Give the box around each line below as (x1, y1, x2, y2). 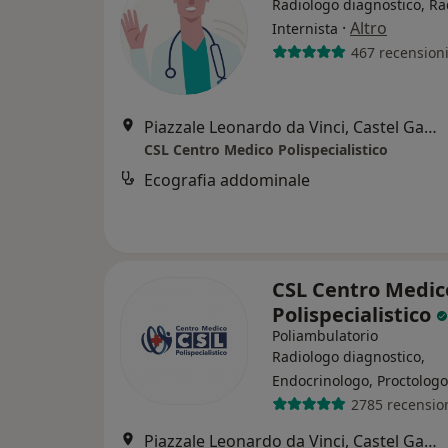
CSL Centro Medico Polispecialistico (144, 140, 388, 159)
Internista (272, 19, 338, 38)
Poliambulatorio (272, 326, 378, 345)
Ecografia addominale (144, 169, 310, 191)
